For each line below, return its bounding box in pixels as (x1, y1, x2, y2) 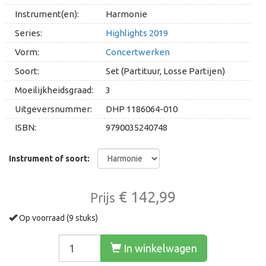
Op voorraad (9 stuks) (17, 213, 98, 223)
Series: (15, 28, 42, 38)
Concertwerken (106, 47, 170, 57)
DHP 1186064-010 (106, 104, 178, 114)
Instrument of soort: (9, 154, 90, 163)
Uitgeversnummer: (15, 104, 92, 114)
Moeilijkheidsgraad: (15, 85, 93, 95)
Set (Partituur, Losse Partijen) (106, 66, 226, 76)
